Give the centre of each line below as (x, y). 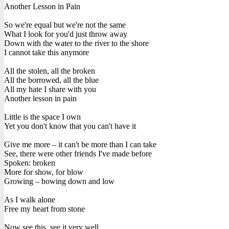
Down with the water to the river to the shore (76, 43)
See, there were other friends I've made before (78, 153)
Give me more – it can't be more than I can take (80, 144)
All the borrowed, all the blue (51, 80)
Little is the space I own (42, 117)
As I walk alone (30, 199)
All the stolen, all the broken (50, 71)
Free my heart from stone (44, 209)
